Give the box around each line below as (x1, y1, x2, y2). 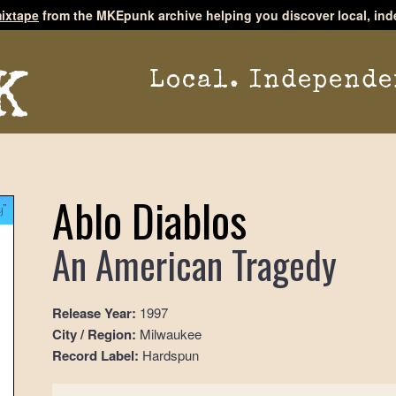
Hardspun (139, 345, 200, 364)
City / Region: (52, 324, 137, 344)
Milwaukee (136, 324, 202, 343)
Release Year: (52, 302, 137, 323)
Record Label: (52, 345, 140, 365)
